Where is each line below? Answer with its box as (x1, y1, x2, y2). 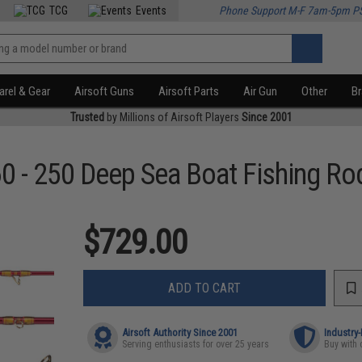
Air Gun (243, 84, 278, 99)
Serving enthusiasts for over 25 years (122, 339, 270, 350)
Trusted (69, 111, 104, 124)
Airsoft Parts (158, 84, 220, 99)
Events (136, 4, 167, 17)
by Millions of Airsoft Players (103, 111, 242, 124)
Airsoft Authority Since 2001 (122, 326, 238, 339)
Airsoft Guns (74, 84, 135, 99)
